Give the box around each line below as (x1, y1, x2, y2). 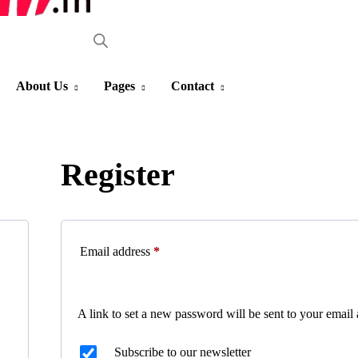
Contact (171, 79, 214, 93)
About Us (16, 79, 68, 93)
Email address (79, 245, 153, 259)
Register (60, 157, 175, 193)
